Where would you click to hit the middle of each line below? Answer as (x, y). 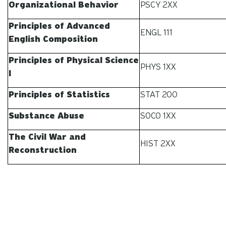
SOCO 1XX (158, 116)
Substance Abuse (46, 116)
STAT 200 (159, 95)
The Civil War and (47, 137)
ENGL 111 (156, 33)
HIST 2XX (158, 144)
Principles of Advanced (59, 26)
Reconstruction (43, 150)
